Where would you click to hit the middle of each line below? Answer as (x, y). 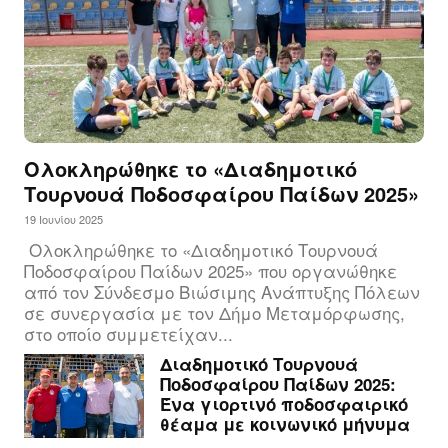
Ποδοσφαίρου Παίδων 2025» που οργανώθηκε (210, 271)
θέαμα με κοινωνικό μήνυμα (285, 424)
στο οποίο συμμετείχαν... (128, 334)
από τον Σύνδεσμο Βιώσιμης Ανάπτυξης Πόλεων (222, 292)
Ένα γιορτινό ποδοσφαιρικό (284, 404)
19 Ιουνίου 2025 (63, 219)
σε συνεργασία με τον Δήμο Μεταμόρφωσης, (214, 313)
